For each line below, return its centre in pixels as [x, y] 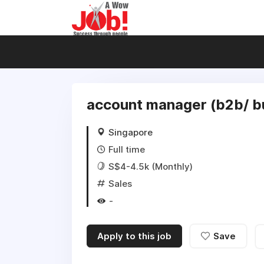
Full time [127, 149]
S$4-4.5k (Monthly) [151, 166]
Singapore [131, 132]
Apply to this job [134, 236]
